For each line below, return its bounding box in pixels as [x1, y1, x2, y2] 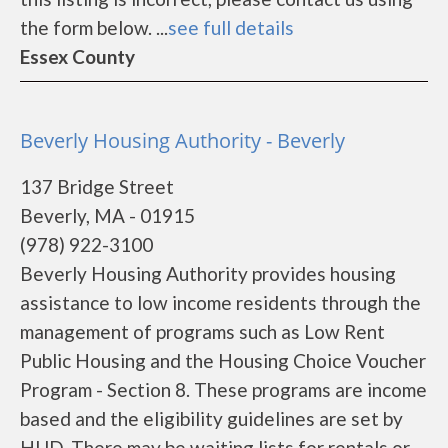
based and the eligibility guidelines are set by [20, 407, 403, 430]
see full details [168, 16, 294, 39]
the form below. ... [20, 16, 168, 39]
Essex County [20, 45, 135, 68]
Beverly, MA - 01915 [20, 204, 195, 227]
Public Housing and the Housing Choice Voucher [20, 349, 426, 372]
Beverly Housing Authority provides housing [20, 262, 396, 285]
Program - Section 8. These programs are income [20, 378, 427, 401]
